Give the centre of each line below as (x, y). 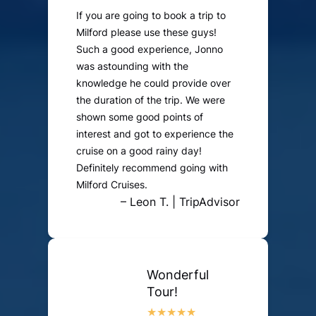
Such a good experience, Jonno (150, 49)
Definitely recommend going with (152, 168)
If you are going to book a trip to (151, 16)
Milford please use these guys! (146, 32)
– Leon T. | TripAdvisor (180, 202)
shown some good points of (140, 117)
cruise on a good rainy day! (139, 151)
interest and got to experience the (155, 134)
